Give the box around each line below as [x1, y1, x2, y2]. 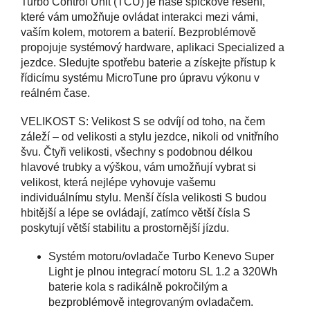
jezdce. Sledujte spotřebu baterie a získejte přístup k [21, 56, 275, 69]
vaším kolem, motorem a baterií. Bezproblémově [21, 26, 256, 38]
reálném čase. [21, 86, 90, 99]
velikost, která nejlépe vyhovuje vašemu [21, 176, 216, 188]
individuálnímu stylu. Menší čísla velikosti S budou [21, 191, 266, 203]
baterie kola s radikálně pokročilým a [48, 280, 228, 293]
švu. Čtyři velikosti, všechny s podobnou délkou [21, 145, 253, 158]
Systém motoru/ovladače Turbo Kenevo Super [48, 250, 274, 262]
